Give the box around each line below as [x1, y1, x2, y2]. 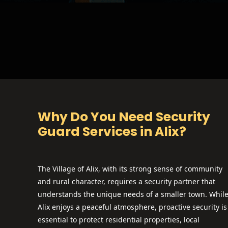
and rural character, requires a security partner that [38, 177, 215, 186]
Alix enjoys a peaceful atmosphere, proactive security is [38, 202, 227, 212]
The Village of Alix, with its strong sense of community [38, 164, 222, 174]
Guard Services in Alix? [38, 123, 186, 140]
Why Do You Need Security [38, 108, 210, 126]
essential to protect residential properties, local [38, 215, 199, 224]
